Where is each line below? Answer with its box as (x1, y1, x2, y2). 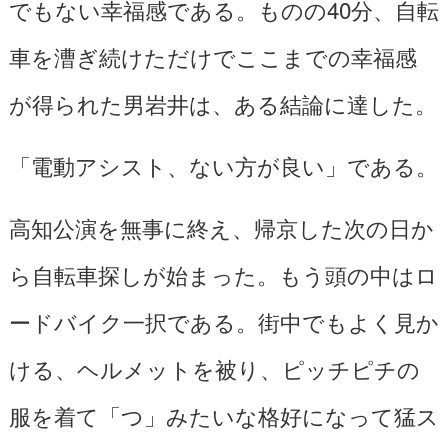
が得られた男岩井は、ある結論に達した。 (8, 86, 437, 119)
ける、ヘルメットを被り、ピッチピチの (8, 351, 420, 384)
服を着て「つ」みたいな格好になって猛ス (8, 398, 439, 431)
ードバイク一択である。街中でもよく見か (8, 304, 439, 337)
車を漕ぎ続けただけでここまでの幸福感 (8, 39, 417, 72)
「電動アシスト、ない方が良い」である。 (8, 148, 438, 181)
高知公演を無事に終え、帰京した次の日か (8, 210, 434, 243)
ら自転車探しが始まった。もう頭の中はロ (8, 257, 438, 290)
